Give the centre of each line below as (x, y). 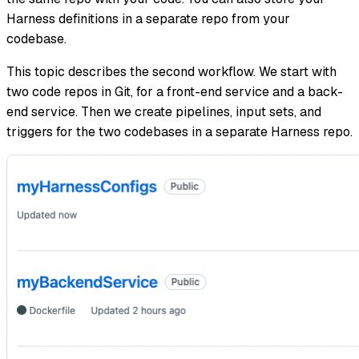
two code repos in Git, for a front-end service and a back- (175, 92)
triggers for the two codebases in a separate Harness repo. (179, 132)
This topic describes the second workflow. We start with (171, 72)
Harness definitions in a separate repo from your (148, 19)
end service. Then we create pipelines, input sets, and (164, 112)
